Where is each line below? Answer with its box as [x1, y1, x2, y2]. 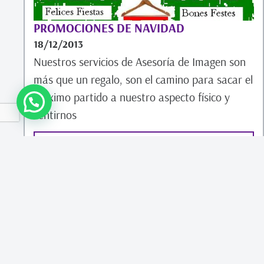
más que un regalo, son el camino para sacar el [34, 72, 253, 87]
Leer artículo [115, 140, 172, 153]
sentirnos [34, 107, 77, 122]
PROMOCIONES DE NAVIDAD [34, 20, 184, 35]
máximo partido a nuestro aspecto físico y [34, 90, 230, 104]
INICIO [42, 212, 71, 226]
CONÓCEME [151, 212, 204, 226]
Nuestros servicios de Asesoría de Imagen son [34, 54, 246, 69]
